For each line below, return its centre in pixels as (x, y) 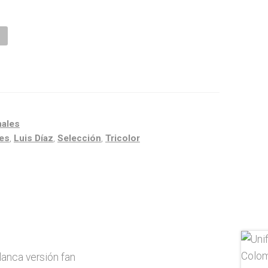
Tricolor (122, 138)
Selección (79, 138)
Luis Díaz (33, 138)
